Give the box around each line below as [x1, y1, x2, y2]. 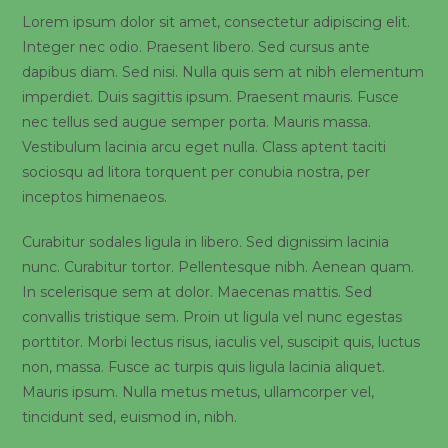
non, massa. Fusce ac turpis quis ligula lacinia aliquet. [22, 358, 386, 376]
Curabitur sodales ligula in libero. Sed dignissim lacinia [22, 233, 390, 251]
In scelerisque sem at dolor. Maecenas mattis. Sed [22, 283, 373, 301]
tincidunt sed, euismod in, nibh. [22, 408, 238, 426]
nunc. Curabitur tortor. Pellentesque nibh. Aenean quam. [22, 258, 415, 276]
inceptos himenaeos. [22, 188, 168, 206]
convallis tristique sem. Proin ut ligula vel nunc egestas [22, 308, 403, 326]
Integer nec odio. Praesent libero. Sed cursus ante [22, 38, 371, 56]
